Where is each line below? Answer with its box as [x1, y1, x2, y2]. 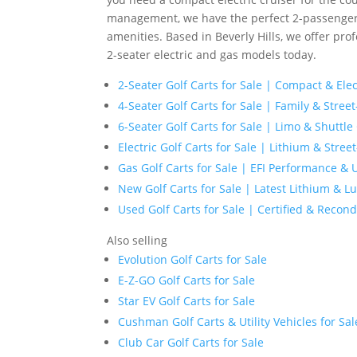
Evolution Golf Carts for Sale [118, 252, 268, 268]
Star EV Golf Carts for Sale [118, 293, 256, 309]
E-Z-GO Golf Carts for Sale [118, 273, 256, 288]
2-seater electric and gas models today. [107, 47, 317, 63]
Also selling [107, 233, 168, 249]
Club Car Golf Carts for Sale [118, 335, 265, 351]
